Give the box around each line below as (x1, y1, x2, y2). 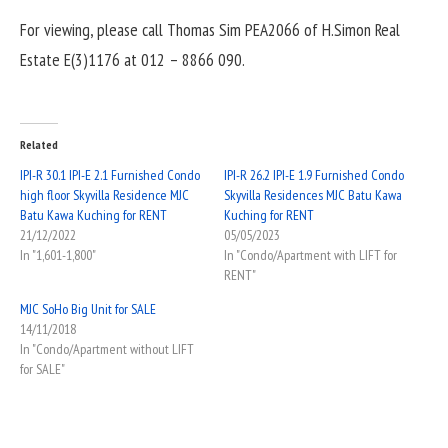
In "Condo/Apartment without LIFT (20, 339, 194, 358)
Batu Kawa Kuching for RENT (20, 205, 167, 224)
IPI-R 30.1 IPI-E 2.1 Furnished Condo (20, 165, 200, 184)
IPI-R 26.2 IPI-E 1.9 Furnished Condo (224, 165, 404, 184)
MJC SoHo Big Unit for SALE (20, 299, 156, 318)
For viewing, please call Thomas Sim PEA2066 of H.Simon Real (20, 19, 400, 42)
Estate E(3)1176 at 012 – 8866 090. (20, 49, 245, 72)
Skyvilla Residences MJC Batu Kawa (224, 185, 402, 204)
